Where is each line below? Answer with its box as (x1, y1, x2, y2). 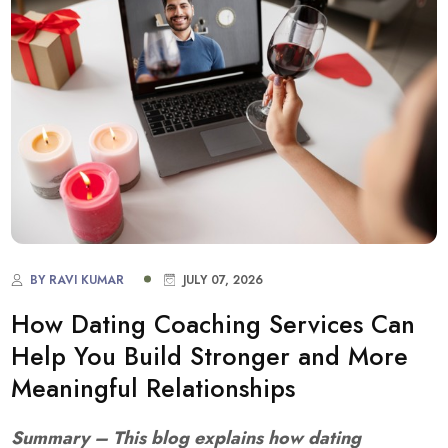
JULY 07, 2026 (179, 270, 264, 289)
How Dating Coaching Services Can (11, 306, 416, 343)
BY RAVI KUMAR (26, 270, 125, 289)
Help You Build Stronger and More (11, 338, 409, 375)
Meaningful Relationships (11, 370, 296, 407)
